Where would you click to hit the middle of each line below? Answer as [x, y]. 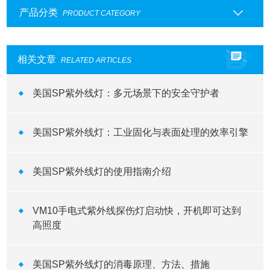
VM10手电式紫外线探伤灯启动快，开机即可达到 [137, 211]
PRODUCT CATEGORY [101, 14]
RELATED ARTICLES [96, 61]
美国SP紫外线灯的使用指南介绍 [102, 172]
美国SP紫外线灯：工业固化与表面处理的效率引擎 [140, 133]
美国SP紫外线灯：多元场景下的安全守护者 [126, 93]
